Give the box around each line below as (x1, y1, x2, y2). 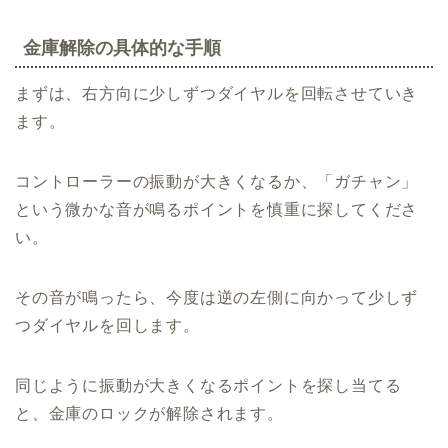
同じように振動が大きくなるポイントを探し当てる (15, 377, 402, 395)
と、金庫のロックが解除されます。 (15, 405, 284, 423)
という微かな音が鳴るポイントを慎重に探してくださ (15, 201, 419, 219)
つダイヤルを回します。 (15, 317, 200, 335)
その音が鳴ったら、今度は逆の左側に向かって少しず (15, 289, 419, 307)
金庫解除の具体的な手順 (23, 37, 221, 58)
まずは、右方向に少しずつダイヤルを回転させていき (15, 85, 419, 103)
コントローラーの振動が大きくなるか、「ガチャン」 (15, 173, 419, 191)
